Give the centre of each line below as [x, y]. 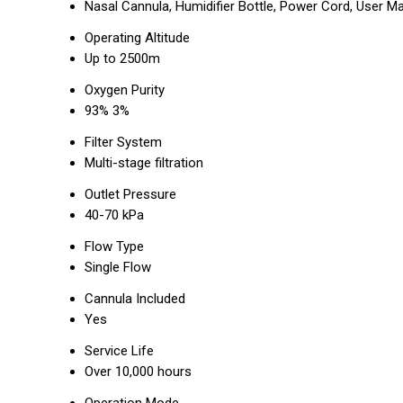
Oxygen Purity [125, 90]
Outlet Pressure [130, 194]
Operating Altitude [137, 38]
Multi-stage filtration [144, 163]
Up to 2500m [122, 58]
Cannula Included [135, 299]
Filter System [123, 142]
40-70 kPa [114, 215]
